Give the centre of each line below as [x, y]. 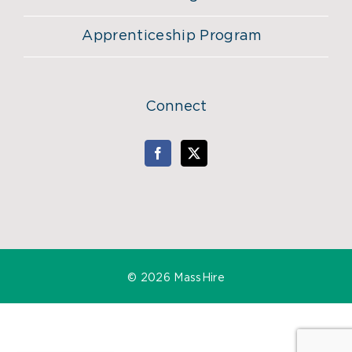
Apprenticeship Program [172, 36]
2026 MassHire [182, 278]
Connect [176, 106]
